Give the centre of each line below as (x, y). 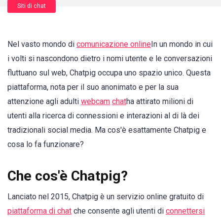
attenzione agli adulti (44, 101)
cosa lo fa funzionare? (46, 144)
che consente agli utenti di (119, 211)
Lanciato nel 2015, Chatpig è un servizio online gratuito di (106, 197)
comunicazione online (114, 44)
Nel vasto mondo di (42, 44)
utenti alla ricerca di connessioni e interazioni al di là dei (103, 116)
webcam (95, 101)
